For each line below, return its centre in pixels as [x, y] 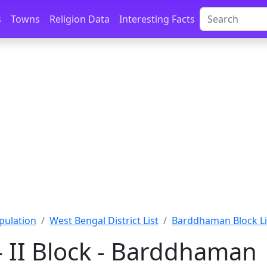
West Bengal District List [104, 221]
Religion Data [80, 19]
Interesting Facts [157, 19]
